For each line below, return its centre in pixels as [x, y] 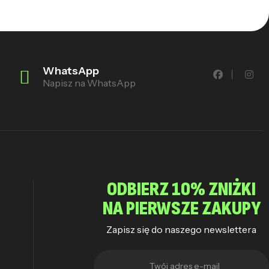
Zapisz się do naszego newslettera [182, 229]
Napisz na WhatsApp [89, 83]
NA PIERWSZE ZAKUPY [181, 209]
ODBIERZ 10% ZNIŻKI [182, 189]
